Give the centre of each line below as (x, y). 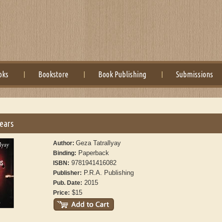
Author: (65, 143)
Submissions (195, 74)
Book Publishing (122, 74)
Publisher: (68, 173)
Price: (62, 193)
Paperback (93, 153)
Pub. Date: (68, 183)
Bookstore (54, 74)
